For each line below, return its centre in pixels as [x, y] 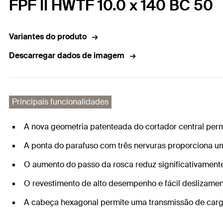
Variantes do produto [48, 37]
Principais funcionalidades [60, 102]
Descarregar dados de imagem [67, 56]
